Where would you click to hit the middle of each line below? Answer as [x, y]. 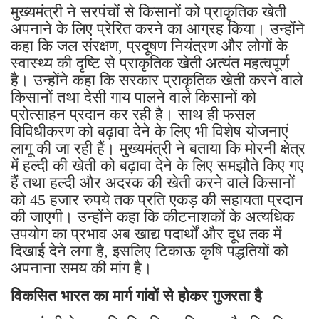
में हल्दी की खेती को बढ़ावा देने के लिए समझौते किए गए [157, 165]
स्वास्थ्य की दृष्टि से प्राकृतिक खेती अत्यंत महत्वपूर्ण [150, 63]
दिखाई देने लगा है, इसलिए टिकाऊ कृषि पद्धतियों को [150, 251]
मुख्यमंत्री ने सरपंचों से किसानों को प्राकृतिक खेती [148, 11]
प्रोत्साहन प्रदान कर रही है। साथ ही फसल [133, 114]
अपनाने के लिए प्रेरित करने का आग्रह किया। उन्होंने [158, 28]
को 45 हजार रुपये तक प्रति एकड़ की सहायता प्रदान [157, 199]
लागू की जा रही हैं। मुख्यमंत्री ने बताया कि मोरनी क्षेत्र [158, 148]
